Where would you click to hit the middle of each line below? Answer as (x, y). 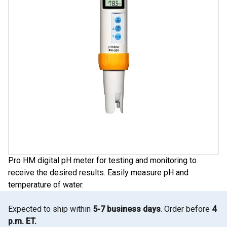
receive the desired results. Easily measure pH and (98, 172)
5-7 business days (127, 209)
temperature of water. (46, 184)
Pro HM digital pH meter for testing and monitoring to (102, 160)
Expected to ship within (50, 209)
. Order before (186, 209)
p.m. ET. (22, 221)
